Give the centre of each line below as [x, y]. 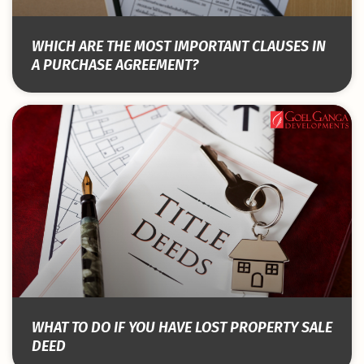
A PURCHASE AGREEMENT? [115, 65]
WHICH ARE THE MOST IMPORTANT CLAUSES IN [179, 47]
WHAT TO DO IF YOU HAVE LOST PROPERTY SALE [182, 327]
